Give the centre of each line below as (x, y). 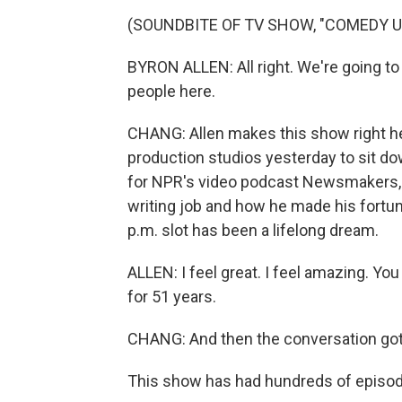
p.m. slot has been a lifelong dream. (253, 230)
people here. (171, 91)
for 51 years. (172, 297)
